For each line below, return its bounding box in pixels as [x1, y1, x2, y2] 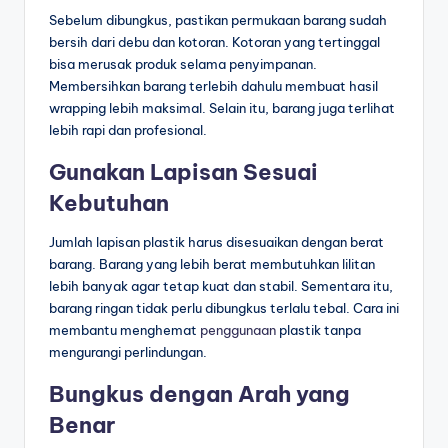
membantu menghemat [49, 321, 200, 338]
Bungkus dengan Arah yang [49, 379, 350, 408]
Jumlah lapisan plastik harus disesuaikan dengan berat [49, 233, 384, 250]
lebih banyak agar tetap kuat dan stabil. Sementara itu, [49, 277, 393, 294]
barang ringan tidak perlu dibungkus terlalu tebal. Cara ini [49, 299, 399, 316]
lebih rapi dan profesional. [49, 121, 207, 138]
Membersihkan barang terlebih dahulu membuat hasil [49, 77, 378, 94]
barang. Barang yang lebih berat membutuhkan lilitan [49, 255, 375, 272]
